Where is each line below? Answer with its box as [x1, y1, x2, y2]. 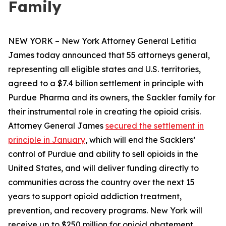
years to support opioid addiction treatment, [8, 191, 182, 201]
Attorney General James [8, 121, 105, 131]
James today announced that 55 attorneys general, [8, 50, 210, 60]
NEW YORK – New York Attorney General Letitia [8, 36, 196, 46]
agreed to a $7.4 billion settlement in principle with [8, 78, 203, 88]
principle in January [8, 135, 85, 145]
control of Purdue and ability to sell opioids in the [8, 149, 198, 159]
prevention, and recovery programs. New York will [8, 205, 202, 215]
